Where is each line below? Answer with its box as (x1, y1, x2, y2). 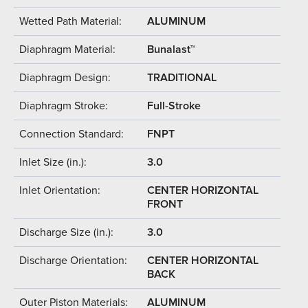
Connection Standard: (19, 126, 124, 141)
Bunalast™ (147, 42, 195, 56)
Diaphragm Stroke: (19, 98, 108, 113)
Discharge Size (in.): (19, 225, 113, 239)
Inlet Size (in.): (19, 155, 87, 169)
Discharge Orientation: (19, 253, 127, 267)
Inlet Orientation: (19, 183, 100, 197)
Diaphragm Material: (19, 42, 115, 56)
